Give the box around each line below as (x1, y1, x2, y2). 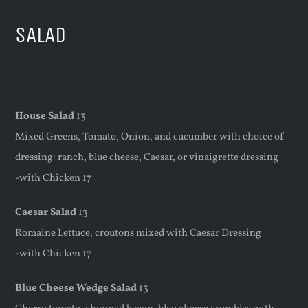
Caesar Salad (15, 205, 77, 220)
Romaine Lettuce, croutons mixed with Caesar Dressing (15, 225, 262, 241)
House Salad (15, 109, 75, 124)
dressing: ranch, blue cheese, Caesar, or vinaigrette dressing (15, 150, 279, 165)
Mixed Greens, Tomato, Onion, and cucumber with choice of (15, 129, 285, 144)
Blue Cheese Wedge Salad (15, 280, 137, 296)
